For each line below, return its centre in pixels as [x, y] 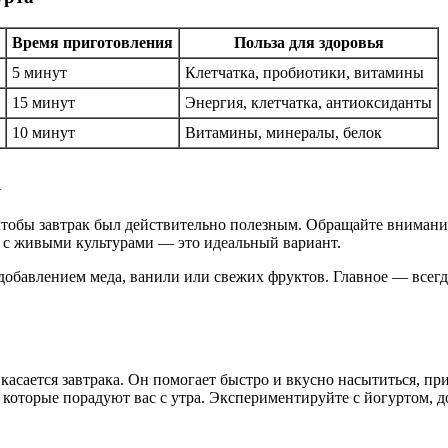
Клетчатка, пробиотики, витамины [304, 73]
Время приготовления [92, 43]
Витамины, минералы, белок [283, 133]
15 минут [43, 103]
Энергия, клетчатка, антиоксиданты [308, 103]
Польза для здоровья [308, 43]
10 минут [43, 133]
